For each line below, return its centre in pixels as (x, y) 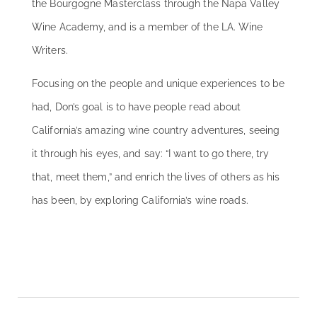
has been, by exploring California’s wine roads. (140, 201)
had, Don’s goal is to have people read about (137, 107)
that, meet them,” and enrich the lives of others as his (156, 177)
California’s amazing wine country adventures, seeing (156, 131)
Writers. (50, 51)
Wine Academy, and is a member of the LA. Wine (148, 27)
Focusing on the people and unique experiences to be (158, 84)
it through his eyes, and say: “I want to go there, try (151, 154)
